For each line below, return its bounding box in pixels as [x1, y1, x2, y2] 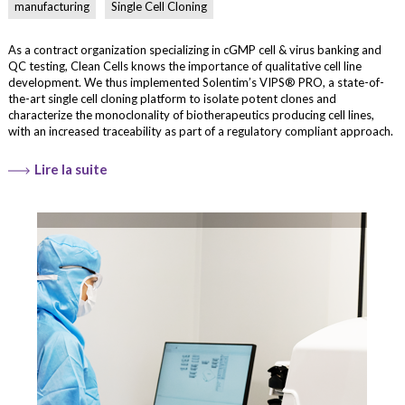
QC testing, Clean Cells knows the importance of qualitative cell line [8, 59, 363, 73]
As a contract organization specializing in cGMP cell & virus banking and [8, 42, 382, 57]
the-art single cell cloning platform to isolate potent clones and [8, 91, 337, 106]
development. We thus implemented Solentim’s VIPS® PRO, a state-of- [8, 75, 385, 89]
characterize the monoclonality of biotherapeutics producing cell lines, [8, 108, 375, 122]
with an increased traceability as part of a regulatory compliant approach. [8, 124, 394, 138]
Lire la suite [34, 161, 108, 177]
